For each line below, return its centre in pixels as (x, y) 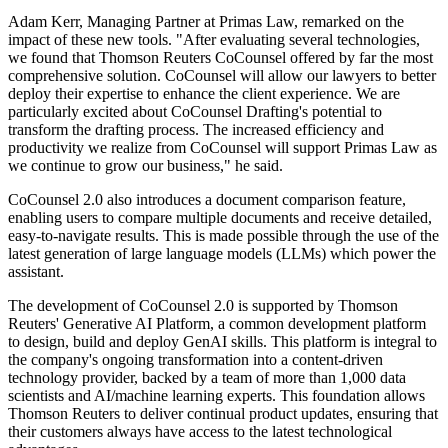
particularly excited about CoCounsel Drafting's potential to (195, 112)
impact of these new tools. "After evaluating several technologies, (214, 40)
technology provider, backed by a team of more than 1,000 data (207, 378)
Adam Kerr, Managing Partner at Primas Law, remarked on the (206, 22)
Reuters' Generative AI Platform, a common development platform (217, 324)
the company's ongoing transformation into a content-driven (195, 360)
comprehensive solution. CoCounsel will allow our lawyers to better (222, 76)
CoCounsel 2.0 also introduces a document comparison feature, (207, 200)
